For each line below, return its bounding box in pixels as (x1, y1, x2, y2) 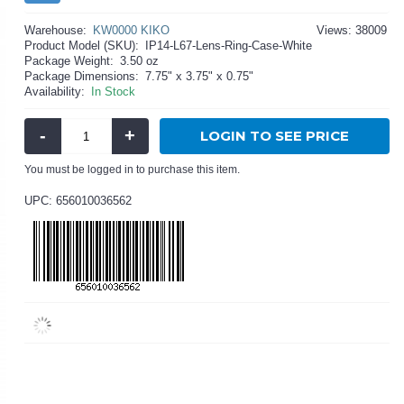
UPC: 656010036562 (24, 194, 133, 207)
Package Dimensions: (24, 69, 140, 83)
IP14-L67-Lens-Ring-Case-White (145, 39, 313, 52)
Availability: (24, 85, 86, 98)
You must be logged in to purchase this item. (24, 163, 241, 176)
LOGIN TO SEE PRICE (199, 127, 349, 144)
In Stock (91, 85, 136, 98)
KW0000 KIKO (93, 23, 170, 37)
